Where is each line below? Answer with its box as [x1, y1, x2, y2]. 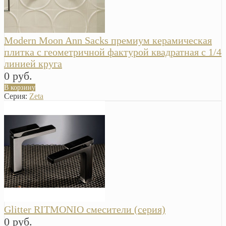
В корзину [4, 84, 35, 92]
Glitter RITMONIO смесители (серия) [4, 204, 165, 215]
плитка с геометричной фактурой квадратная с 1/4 [4, 46, 221, 58]
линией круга [4, 58, 62, 70]
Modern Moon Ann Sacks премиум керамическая [4, 35, 212, 46]
